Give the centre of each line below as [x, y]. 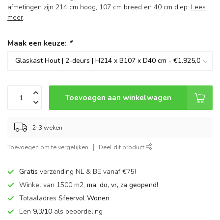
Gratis [29, 172]
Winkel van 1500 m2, [53, 185]
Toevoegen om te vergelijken [48, 147]
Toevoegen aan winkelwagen [118, 98]
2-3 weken [47, 127]
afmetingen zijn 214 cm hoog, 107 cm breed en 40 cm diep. [99, 7]
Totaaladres [39, 198]
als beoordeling [77, 212]
